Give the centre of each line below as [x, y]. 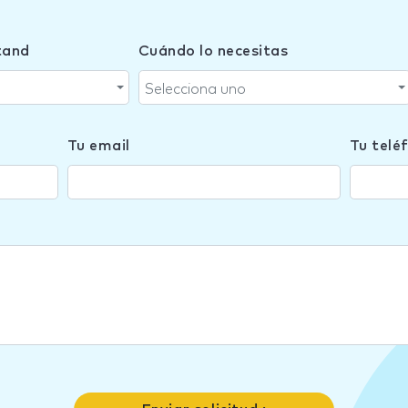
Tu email [98, 146]
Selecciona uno [195, 89]
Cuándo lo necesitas [213, 51]
